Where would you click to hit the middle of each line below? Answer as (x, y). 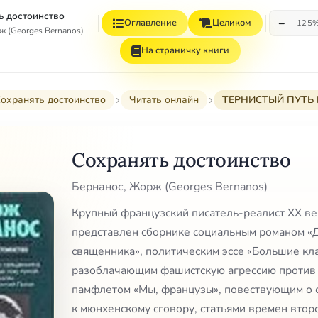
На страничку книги (185, 50)
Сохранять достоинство (181, 159)
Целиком (231, 23)
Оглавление (150, 23)
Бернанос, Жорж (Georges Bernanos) (170, 187)
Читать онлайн (164, 100)
